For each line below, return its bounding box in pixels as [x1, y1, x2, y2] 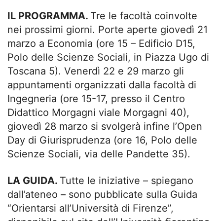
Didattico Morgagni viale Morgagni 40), [7, 106, 189, 118]
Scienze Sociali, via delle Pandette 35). [7, 147, 190, 160]
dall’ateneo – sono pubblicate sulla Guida [7, 188, 197, 200]
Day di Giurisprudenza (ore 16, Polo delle [7, 134, 197, 146]
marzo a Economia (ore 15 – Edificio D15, [7, 37, 195, 49]
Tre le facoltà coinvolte [90, 9, 197, 22]
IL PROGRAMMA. [7, 9, 90, 22]
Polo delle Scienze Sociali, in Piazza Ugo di [7, 51, 209, 63]
